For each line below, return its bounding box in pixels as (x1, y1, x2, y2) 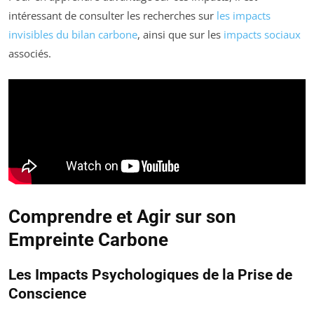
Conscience (8, 285, 86, 302)
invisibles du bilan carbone (8, 27, 137, 42)
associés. (8, 46, 51, 61)
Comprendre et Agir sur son (8, 205, 236, 227)
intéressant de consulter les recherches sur (8, 8, 217, 23)
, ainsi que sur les (137, 27, 224, 42)
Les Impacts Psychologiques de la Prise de (8, 266, 292, 283)
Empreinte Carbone (8, 228, 168, 250)
